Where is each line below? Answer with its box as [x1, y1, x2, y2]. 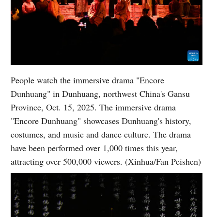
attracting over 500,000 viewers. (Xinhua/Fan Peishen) [11, 155, 201, 168]
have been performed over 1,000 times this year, [11, 142, 178, 154]
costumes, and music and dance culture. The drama [11, 128, 191, 140]
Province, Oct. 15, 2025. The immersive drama [11, 101, 176, 113]
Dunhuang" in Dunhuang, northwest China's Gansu [11, 88, 190, 100]
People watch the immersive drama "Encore [11, 74, 165, 86]
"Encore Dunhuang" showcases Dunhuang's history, [11, 115, 192, 127]
